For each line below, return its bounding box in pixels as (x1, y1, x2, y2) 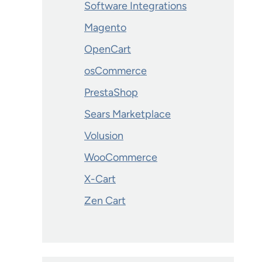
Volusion (84, 129, 123, 142)
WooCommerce (84, 151, 157, 164)
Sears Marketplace (84, 108, 171, 120)
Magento (84, 21, 126, 34)
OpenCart (84, 43, 131, 56)
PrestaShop (84, 86, 138, 99)
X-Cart (84, 173, 116, 185)
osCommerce (84, 64, 147, 77)
